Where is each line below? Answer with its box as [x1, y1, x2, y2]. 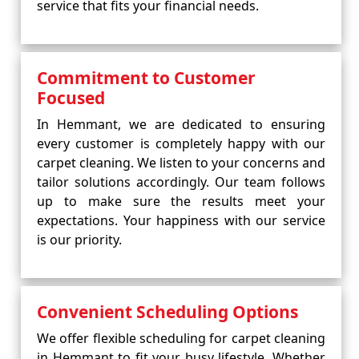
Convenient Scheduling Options [37, 301, 298, 323]
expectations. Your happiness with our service [37, 212, 325, 229]
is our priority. [37, 231, 122, 248]
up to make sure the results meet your [37, 192, 325, 210]
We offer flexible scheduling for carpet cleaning [37, 329, 325, 347]
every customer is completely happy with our [37, 135, 325, 152]
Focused [37, 87, 105, 109]
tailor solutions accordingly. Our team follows [37, 173, 325, 191]
